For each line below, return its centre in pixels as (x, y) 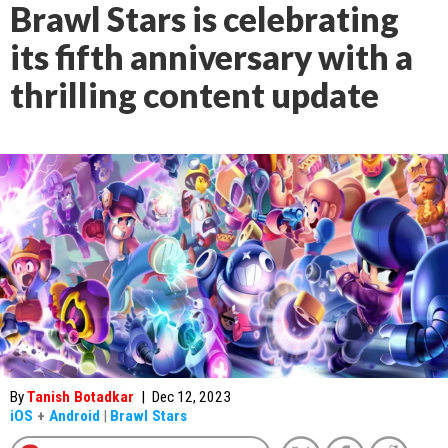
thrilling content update (194, 95)
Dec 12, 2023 (191, 397)
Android (74, 416)
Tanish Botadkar (80, 397)
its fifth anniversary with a (211, 57)
